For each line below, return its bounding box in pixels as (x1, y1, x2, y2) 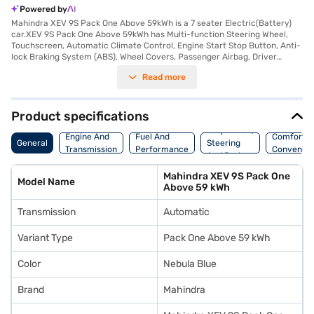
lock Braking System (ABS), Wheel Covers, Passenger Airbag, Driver (11, 52, 277, 62)
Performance (135, 144, 189, 154)
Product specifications (11, 109, 149, 124)
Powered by (20, 4, 67, 14)
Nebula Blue (163, 258, 217, 270)
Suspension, (207, 125, 254, 135)
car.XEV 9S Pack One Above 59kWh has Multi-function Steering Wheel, (11, 29, 288, 39)
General (17, 138, 48, 148)
